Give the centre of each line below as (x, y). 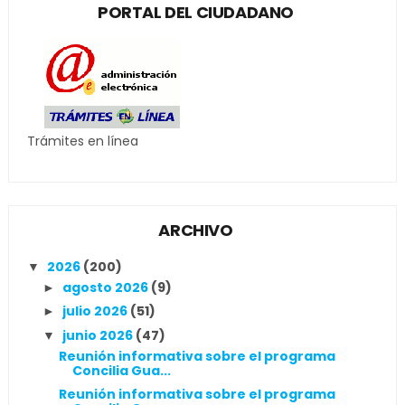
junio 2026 (99, 335)
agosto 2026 (106, 287)
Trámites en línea (82, 141)
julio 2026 (96, 311)
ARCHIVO (196, 230)
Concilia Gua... (121, 370)
